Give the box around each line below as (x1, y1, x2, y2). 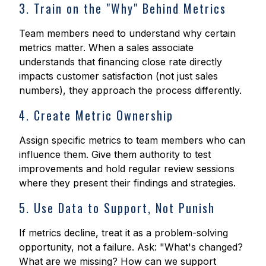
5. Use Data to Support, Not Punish (19, 199, 215, 217)
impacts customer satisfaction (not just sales (19, 70, 218, 83)
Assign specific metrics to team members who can (19, 134, 245, 147)
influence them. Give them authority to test (19, 148, 211, 161)
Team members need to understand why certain (19, 27, 236, 40)
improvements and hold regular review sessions (19, 163, 235, 175)
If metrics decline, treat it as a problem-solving (19, 227, 228, 239)
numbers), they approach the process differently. (19, 84, 242, 97)
